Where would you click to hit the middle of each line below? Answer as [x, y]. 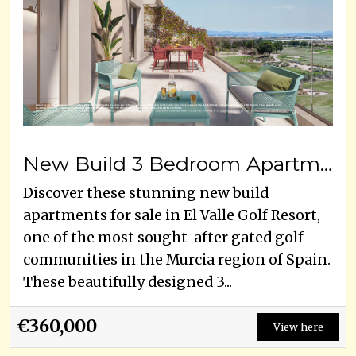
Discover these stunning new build [146, 193]
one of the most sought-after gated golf [163, 237]
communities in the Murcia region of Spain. [177, 259]
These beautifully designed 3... [128, 282]
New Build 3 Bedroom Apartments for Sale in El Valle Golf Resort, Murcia [326, 163]
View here [298, 326]
